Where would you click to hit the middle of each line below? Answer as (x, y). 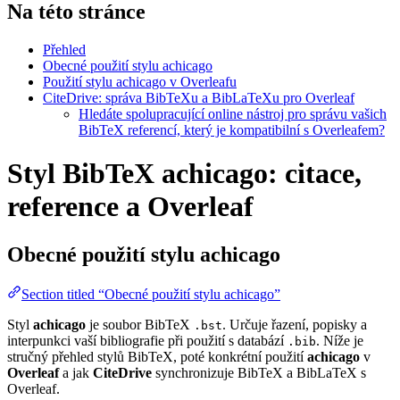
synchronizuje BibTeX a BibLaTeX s (259, 372)
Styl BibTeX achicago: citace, (184, 174)
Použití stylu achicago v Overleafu (140, 81)
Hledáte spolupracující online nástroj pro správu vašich (233, 113)
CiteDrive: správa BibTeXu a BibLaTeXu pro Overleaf (199, 97)
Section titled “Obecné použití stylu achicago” (151, 294)
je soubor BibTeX (140, 324)
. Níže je (340, 340)
